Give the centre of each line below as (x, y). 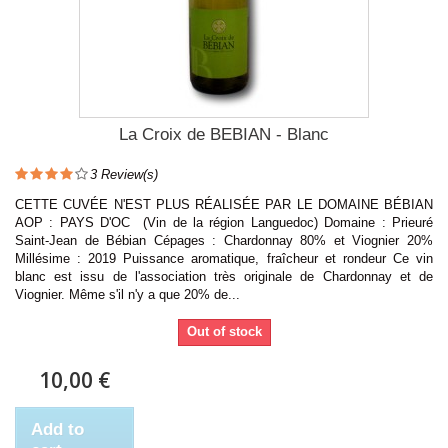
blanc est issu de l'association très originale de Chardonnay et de (224, 276)
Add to (57, 429)
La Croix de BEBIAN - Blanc (224, 134)
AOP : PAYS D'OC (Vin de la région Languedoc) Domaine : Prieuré (224, 222)
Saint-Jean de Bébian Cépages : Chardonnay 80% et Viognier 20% (224, 240)
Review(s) (127, 174)
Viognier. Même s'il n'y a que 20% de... (127, 294)
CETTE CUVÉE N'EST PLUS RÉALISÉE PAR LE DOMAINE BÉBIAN (224, 204)
